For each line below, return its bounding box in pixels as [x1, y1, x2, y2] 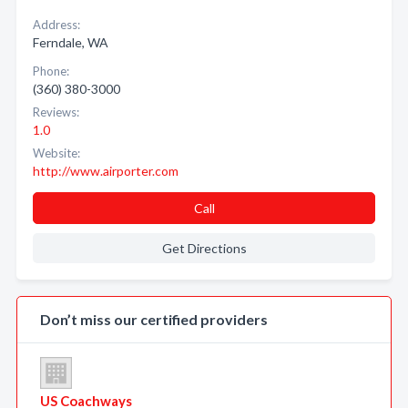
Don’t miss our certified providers [40, 311, 268, 328]
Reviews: [33, 105, 79, 119]
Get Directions [161, 240, 247, 256]
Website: [33, 146, 80, 160]
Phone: [33, 64, 69, 78]
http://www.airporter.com [33, 163, 178, 178]
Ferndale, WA [33, 35, 108, 50]
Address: [33, 17, 80, 32]
